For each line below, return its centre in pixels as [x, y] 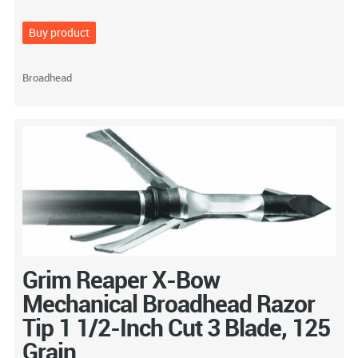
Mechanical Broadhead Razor [168, 304]
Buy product [59, 32]
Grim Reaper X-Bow [121, 280]
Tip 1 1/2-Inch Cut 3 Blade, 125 [176, 328]
